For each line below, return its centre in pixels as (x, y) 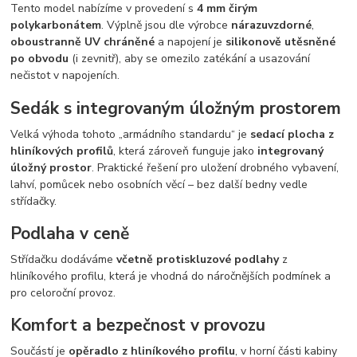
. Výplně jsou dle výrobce (167, 25)
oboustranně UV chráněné (83, 42)
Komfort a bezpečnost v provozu (138, 326)
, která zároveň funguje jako (186, 151)
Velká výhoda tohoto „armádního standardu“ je (131, 134)
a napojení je (190, 42)
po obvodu (40, 59)
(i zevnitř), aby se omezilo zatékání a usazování (190, 59)
